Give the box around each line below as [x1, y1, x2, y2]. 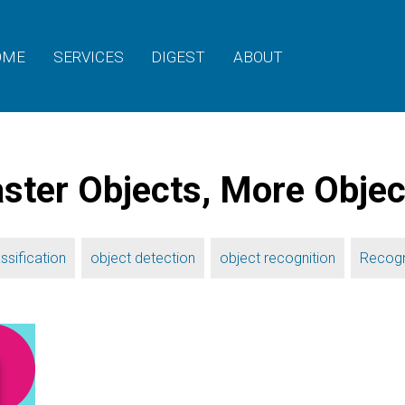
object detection [90, 250, 195, 267]
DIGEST [151, 48, 206, 67]
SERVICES [52, 48, 124, 67]
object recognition [220, 250, 335, 267]
